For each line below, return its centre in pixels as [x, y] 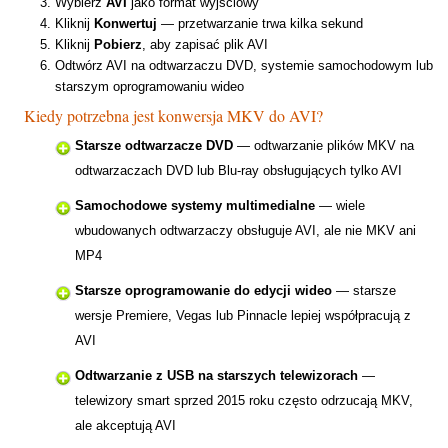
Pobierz [118, 45]
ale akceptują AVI [125, 426]
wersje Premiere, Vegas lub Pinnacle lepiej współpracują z [243, 316]
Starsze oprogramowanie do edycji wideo [203, 291]
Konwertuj [125, 24]
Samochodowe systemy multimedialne [195, 206]
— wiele [340, 206]
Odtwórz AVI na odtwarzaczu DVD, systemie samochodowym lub [244, 66]
